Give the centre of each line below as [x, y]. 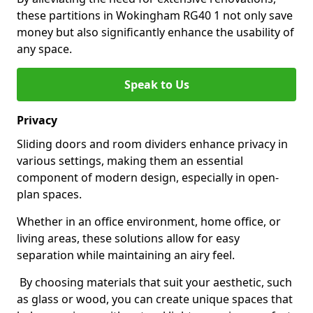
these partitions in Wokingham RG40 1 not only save [155, 15]
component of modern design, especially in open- [148, 177]
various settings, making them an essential [130, 161]
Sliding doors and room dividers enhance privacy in [152, 144]
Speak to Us [156, 85]
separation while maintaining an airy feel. [126, 255]
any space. [44, 49]
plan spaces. [49, 194]
